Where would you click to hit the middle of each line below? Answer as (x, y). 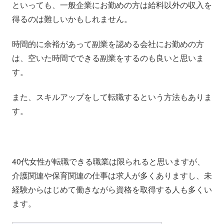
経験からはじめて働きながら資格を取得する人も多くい (112, 189)
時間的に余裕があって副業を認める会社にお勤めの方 (108, 44)
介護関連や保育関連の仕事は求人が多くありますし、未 (112, 175)
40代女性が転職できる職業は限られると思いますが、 (108, 161)
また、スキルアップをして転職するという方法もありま (112, 97)
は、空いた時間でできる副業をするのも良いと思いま (108, 58)
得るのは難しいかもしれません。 (72, 18)
